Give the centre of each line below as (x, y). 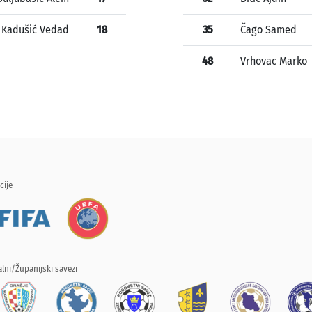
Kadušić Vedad (35, 30)
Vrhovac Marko (274, 61)
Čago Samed (268, 30)
